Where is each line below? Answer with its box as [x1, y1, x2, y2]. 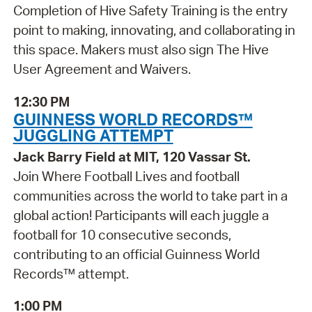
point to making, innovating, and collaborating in [13, 22, 295, 39]
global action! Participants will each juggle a [13, 206, 269, 224]
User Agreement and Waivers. [13, 61, 191, 78]
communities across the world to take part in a [13, 187, 288, 204]
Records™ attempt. [13, 265, 129, 282]
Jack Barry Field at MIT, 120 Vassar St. [13, 148, 251, 165]
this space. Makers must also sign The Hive [13, 41, 269, 58]
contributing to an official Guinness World [13, 245, 260, 263]
